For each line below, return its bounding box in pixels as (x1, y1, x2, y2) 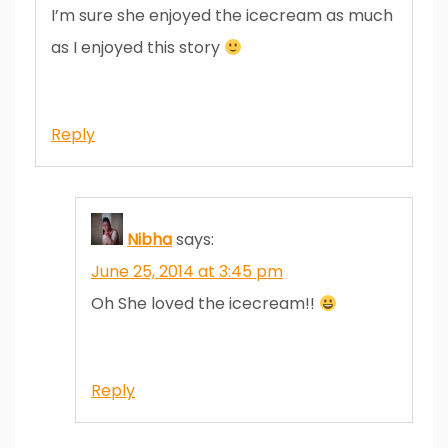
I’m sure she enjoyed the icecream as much (51, 3, 393, 27)
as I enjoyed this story (51, 35, 224, 59)
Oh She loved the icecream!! (91, 291, 319, 315)
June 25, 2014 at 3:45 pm (91, 259, 283, 283)
